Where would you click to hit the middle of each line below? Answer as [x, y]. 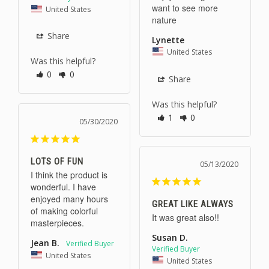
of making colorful [64, 210]
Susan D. [170, 237]
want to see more [185, 8]
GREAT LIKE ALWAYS [192, 204]
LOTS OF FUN [57, 161]
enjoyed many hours [69, 198]
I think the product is [69, 174]
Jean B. [45, 243]
